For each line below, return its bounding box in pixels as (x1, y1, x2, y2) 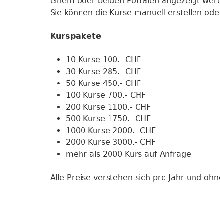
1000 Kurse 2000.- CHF (65, 126, 156, 135)
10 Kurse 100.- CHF (65, 55, 141, 64)
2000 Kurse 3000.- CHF (65, 137, 156, 147)
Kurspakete (50, 31, 101, 41)
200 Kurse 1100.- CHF (65, 102, 151, 111)
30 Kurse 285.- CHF (65, 67, 141, 76)
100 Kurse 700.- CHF (65, 90, 146, 100)
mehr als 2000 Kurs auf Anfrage (65, 149, 191, 159)
